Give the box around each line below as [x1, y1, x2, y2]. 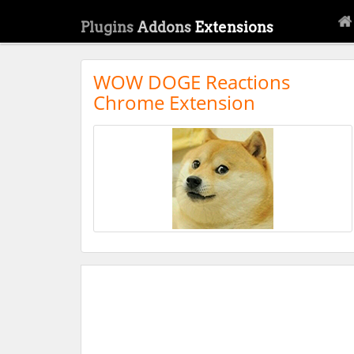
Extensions [194, 19, 273, 36]
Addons [137, 19, 194, 36]
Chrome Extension [93, 89, 255, 116]
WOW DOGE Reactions [93, 69, 290, 96]
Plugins [81, 19, 137, 36]
